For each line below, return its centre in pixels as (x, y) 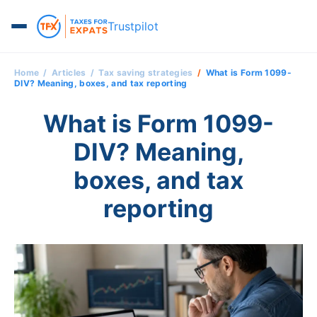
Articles (69, 73)
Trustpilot (133, 26)
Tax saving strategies (146, 73)
